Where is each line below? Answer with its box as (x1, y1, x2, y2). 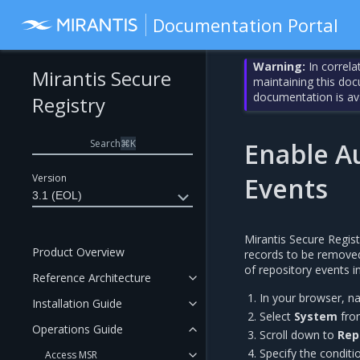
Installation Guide (32, 296, 122, 311)
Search (89, 136, 121, 150)
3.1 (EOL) (32, 189, 82, 202)
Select (260, 309, 295, 324)
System (294, 309, 338, 324)
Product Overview (32, 244, 125, 260)
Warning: (253, 59, 306, 74)
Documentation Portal (153, 13, 339, 37)
